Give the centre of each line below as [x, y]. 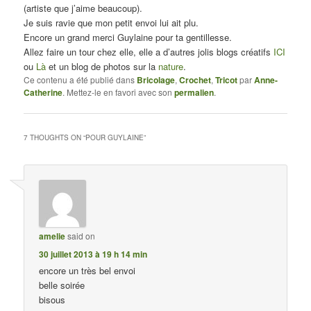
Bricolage [156, 79]
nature [171, 66]
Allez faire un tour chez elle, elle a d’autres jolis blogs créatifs [149, 51]
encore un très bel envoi [87, 270]
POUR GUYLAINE [115, 137]
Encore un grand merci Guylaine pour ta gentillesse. [128, 37]
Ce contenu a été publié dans [81, 79]
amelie [52, 236]
